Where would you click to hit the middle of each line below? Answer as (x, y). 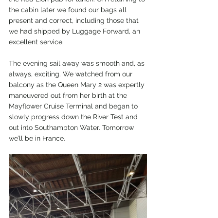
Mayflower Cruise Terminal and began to (74, 106)
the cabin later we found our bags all (69, 10)
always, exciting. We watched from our (72, 74)
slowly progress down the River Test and (74, 117)
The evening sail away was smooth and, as (78, 63)
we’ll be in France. (38, 138)
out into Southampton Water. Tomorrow (72, 127)
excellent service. (36, 42)
